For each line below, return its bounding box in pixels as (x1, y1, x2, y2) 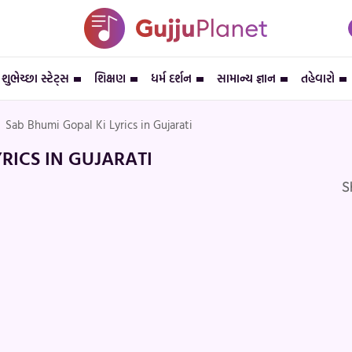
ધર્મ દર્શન (151, 69, 192, 87)
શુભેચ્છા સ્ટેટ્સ (2, 69, 70, 87)
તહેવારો (301, 69, 335, 87)
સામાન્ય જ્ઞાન (217, 69, 277, 87)
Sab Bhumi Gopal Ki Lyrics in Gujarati (5, 115, 192, 134)
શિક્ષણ (94, 69, 126, 87)
